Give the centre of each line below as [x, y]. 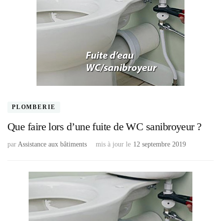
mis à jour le [113, 145]
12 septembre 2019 [160, 145]
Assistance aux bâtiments [52, 145]
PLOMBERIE [34, 107]
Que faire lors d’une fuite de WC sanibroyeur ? [105, 127]
